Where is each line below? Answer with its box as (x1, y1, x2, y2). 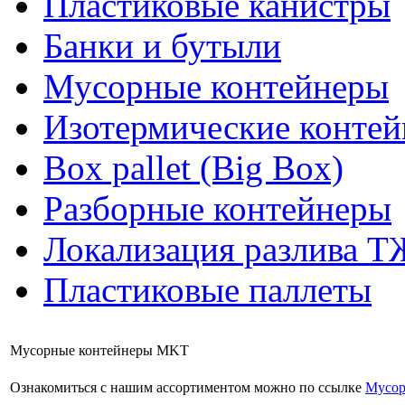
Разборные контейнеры (43, 189, 391, 229)
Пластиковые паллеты (43, 270, 372, 310)
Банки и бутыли (43, 26, 281, 66)
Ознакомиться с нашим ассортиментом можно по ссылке (10, 380, 365, 396)
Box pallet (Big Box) (43, 148, 344, 188)
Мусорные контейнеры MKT (10, 343, 189, 359)
